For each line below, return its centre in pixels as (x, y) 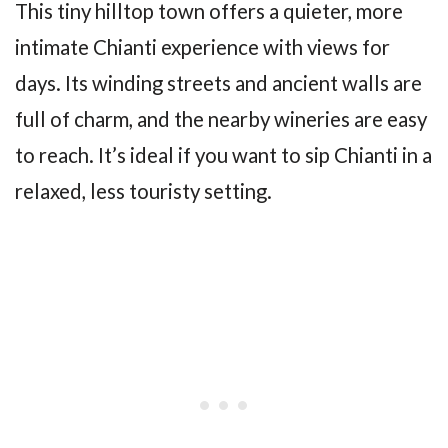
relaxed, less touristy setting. (143, 191)
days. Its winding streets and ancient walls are (218, 83)
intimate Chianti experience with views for (202, 47)
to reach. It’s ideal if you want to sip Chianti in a (223, 155)
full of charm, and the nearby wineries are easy (221, 119)
